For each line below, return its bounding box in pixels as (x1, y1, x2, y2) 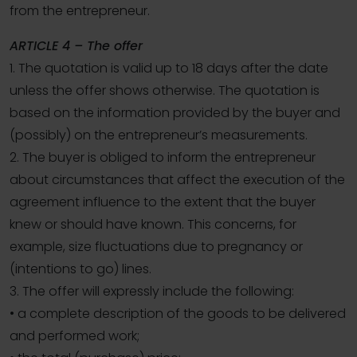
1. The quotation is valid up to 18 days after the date (10, 59, 328, 78)
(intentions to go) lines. (10, 260, 151, 279)
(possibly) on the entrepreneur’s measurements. (10, 126, 308, 145)
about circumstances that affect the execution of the (10, 171, 345, 190)
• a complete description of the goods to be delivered (10, 304, 346, 324)
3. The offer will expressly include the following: (10, 282, 294, 301)
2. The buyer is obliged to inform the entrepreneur (10, 148, 316, 167)
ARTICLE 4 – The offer (10, 37, 143, 56)
